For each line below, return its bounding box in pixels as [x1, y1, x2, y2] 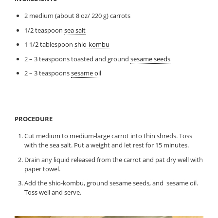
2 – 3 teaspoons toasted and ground [24, 54, 130, 63]
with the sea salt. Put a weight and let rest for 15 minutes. [24, 141, 189, 150]
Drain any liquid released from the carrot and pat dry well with [24, 155, 203, 164]
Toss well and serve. [24, 188, 81, 197]
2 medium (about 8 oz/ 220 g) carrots [24, 11, 130, 20]
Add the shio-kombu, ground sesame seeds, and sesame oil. [24, 179, 198, 188]
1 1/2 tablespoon [24, 40, 74, 49]
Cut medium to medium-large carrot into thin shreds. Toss [24, 131, 192, 141]
